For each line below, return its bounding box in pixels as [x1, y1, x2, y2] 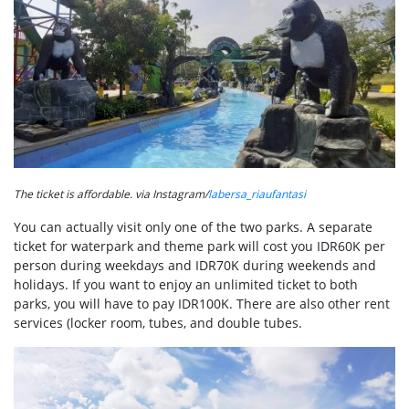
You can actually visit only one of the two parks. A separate [14, 217, 372, 236]
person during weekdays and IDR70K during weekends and [14, 256, 376, 274]
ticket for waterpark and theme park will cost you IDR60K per [14, 236, 385, 255]
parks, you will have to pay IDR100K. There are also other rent [14, 294, 390, 312]
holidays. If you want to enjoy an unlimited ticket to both [14, 275, 358, 293]
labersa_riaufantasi [208, 185, 306, 202]
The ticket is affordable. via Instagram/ [14, 185, 208, 202]
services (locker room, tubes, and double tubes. [14, 313, 302, 331]
